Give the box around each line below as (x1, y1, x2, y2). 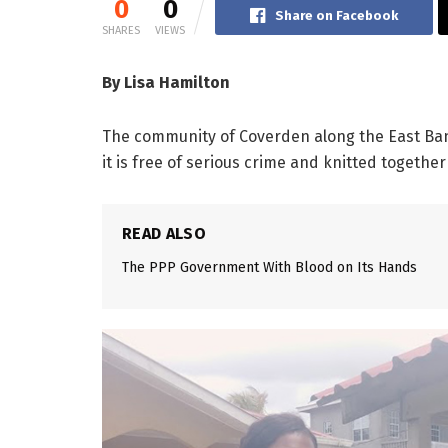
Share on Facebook (275, 8, 398, 24)
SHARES (102, 24, 140, 38)
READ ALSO (122, 224, 206, 244)
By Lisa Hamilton (102, 73, 238, 93)
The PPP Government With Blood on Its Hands (122, 259, 417, 277)
